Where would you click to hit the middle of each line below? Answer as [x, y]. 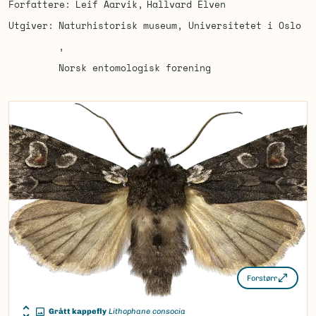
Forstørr [262, 278]
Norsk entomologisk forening [134, 68]
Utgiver [28, 25]
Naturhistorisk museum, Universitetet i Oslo [180, 25]
